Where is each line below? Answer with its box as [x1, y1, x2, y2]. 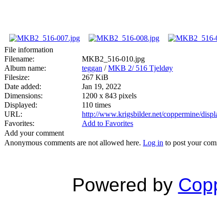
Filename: [4, 54, 34, 63]
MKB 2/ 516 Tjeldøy [108, 63, 173, 72]
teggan [82, 63, 102, 72]
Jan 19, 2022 [82, 82, 121, 91]
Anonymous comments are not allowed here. [4, 138, 143, 147]
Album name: [4, 63, 46, 72]
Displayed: [4, 100, 37, 109]
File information [4, 45, 53, 54]
